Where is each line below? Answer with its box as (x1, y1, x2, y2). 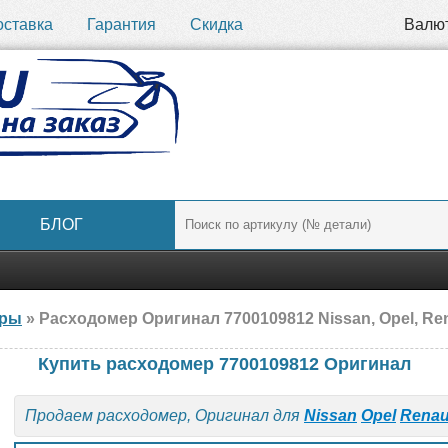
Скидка (190, 16, 243, 33)
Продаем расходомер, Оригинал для (25, 407, 304, 424)
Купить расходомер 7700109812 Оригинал (37, 354, 411, 374)
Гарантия (87, 16, 156, 33)
